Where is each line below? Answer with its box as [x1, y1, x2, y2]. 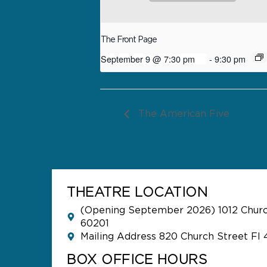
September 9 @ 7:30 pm [101, 52, 195, 66]
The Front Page [101, 36, 157, 45]
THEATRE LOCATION [67, 186, 212, 199]
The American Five [135, 109, 229, 119]
